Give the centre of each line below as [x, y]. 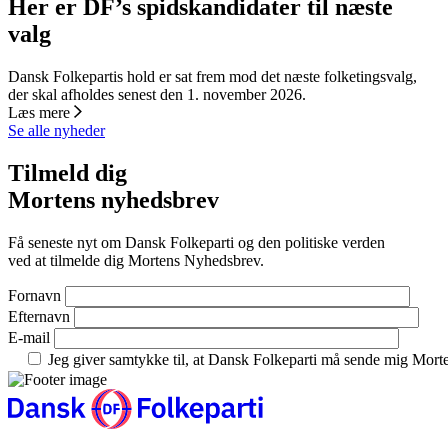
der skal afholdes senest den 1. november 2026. [157, 95]
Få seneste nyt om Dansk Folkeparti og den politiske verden [196, 242]
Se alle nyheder [56, 131]
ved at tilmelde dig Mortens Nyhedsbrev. [136, 260]
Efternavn [39, 316]
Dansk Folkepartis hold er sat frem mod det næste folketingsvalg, [212, 77]
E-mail [29, 337]
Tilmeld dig [67, 172]
